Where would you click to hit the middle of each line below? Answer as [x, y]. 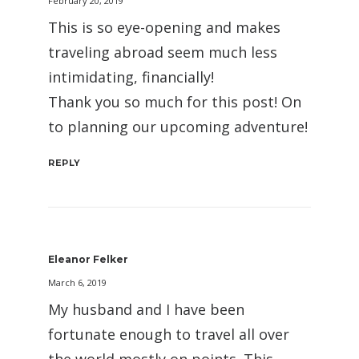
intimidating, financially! [131, 77]
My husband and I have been [146, 310]
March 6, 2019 [77, 283]
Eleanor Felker [88, 260]
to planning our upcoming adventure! [178, 127]
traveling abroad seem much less [163, 52]
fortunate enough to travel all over [169, 335]
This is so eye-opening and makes [164, 28]
